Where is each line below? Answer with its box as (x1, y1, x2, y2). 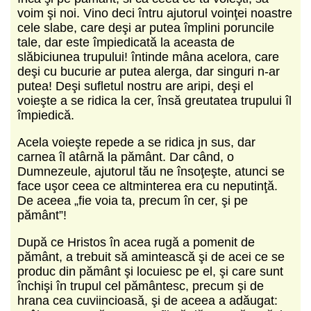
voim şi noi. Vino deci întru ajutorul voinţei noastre (17, 6, 292, 20)
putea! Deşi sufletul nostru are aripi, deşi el (17, 78, 253, 93)
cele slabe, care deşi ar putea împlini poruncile (17, 20, 274, 35)
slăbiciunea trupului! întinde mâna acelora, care (17, 49, 279, 64)
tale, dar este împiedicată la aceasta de (17, 35, 235, 49)
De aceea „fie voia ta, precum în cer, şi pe (17, 193, 248, 208)
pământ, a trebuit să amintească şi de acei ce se (17, 249, 285, 264)
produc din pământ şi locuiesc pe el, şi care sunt (17, 264, 283, 278)
